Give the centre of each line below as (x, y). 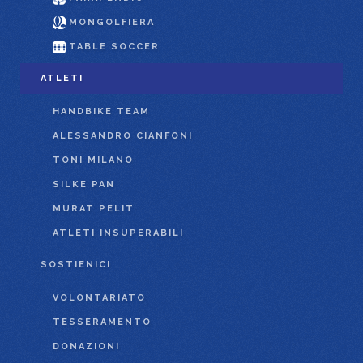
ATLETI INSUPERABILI (118, 233)
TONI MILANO (93, 160)
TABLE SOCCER (114, 46)
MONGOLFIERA (112, 22)
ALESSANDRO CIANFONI (123, 135)
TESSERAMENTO (102, 322)
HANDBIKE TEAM (101, 111)
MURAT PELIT (94, 208)
